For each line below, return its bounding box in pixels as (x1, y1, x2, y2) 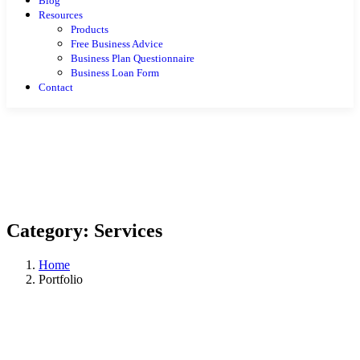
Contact (39, 80, 73, 93)
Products (71, 22, 108, 35)
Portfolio (39, 272, 83, 286)
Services (94, 219, 162, 241)
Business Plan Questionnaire (71, 51, 194, 64)
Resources (39, 8, 83, 21)
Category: (6, 219, 94, 241)
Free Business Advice (71, 37, 163, 50)
